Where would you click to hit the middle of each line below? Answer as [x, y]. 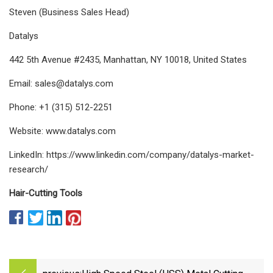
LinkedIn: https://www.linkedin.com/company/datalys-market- [132, 154]
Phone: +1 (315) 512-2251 [61, 107]
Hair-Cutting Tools [46, 193]
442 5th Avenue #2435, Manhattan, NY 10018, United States [128, 59]
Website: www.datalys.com [62, 131]
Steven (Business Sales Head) [69, 12]
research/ [29, 169]
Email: [22, 83]
